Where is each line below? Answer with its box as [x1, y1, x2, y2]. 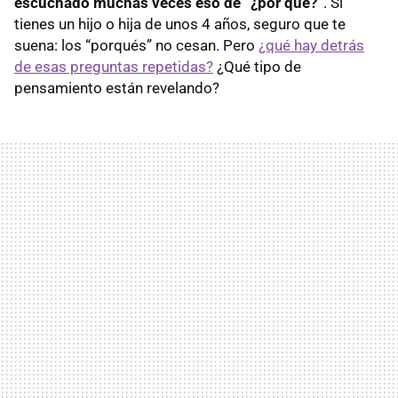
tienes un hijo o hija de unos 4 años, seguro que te [14, 15, 346, 34]
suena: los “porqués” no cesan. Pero [14, 36, 259, 55]
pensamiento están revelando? [14, 79, 223, 98]
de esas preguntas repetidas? [14, 58, 213, 76]
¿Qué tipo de [213, 58, 301, 76]
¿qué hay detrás [259, 36, 364, 55]
